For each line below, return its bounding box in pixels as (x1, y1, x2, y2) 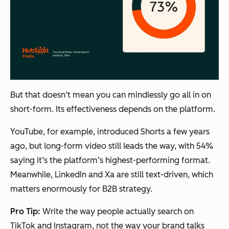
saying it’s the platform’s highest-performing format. (10, 155, 210, 166)
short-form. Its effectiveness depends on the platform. (10, 104, 215, 114)
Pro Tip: (10, 207, 42, 217)
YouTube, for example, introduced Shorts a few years (10, 127, 210, 137)
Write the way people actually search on (42, 207, 194, 217)
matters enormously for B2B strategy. (10, 184, 152, 194)
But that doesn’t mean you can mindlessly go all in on (10, 90, 211, 100)
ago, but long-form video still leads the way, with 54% (10, 141, 213, 151)
